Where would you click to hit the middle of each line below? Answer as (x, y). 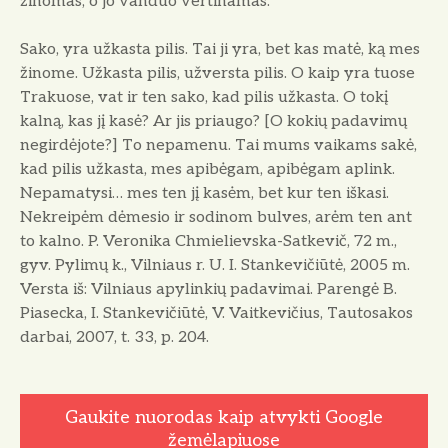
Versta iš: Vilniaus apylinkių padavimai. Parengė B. (208, 290)
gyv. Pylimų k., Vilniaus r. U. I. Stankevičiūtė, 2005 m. (215, 266)
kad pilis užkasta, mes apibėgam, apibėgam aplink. (207, 170)
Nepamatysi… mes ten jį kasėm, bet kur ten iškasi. (204, 194)
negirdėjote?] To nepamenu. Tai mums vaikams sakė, (218, 146)
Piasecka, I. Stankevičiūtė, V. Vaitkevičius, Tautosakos (216, 314)
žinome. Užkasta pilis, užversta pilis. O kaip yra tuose (217, 74)
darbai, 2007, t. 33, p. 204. (114, 338)
